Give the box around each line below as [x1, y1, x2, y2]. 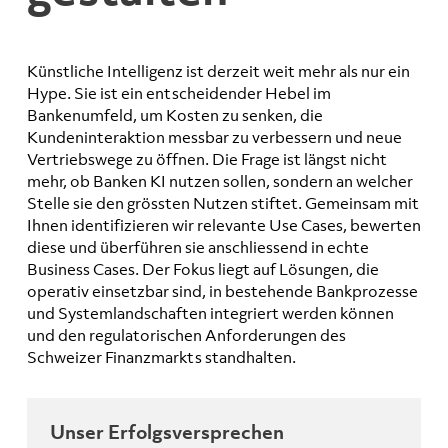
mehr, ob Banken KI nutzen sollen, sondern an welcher [27, 171, 413, 192]
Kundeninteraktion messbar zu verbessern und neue [27, 127, 402, 148]
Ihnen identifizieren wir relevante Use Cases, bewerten [27, 215, 421, 236]
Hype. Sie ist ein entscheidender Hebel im [27, 83, 331, 104]
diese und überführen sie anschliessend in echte [27, 237, 369, 258]
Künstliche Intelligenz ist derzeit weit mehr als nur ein [27, 61, 410, 82]
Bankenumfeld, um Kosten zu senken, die [27, 105, 323, 126]
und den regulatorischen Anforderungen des [27, 325, 346, 346]
